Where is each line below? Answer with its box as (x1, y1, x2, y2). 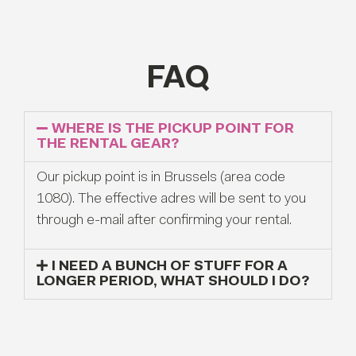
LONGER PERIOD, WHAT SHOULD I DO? (37, 275, 309, 290)
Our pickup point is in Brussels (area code (37, 170, 285, 185)
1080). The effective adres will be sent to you (37, 192, 306, 207)
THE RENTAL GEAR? (37, 137, 179, 152)
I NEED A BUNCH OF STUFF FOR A (52, 260, 288, 275)
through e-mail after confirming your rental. (37, 213, 292, 228)
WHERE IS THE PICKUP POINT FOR (52, 122, 295, 137)
